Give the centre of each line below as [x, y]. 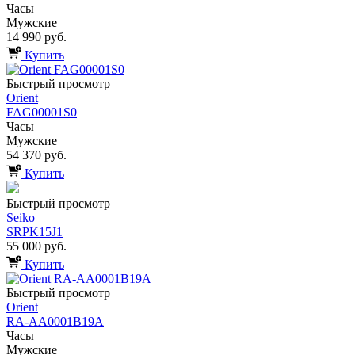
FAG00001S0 [42, 112]
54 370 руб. [36, 155]
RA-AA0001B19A [55, 321]
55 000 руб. [36, 246]
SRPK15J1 [34, 231]
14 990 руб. [36, 36]
